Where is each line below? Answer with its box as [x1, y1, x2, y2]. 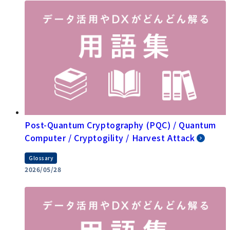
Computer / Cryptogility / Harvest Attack [25, 131, 195, 144]
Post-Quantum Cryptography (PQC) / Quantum [25, 118, 216, 131]
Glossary [29, 154, 53, 162]
